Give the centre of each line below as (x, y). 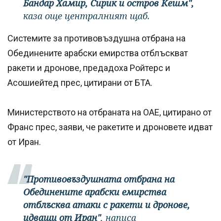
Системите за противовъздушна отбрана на (96, 38)
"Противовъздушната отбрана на (99, 179)
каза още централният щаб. (87, 16)
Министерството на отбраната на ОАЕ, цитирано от (110, 112)
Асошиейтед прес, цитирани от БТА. (80, 83)
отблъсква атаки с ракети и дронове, (107, 205)
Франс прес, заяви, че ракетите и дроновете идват (110, 127)
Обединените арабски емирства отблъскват (98, 53)
